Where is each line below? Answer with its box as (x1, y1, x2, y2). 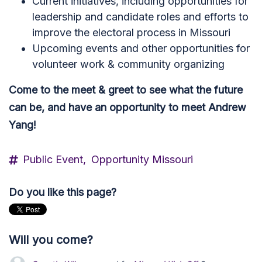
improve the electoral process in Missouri (32, 26, 230, 39)
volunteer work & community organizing (32, 58, 225, 70)
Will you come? (9, 233, 93, 247)
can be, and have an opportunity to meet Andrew (9, 101, 246, 113)
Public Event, (23, 153, 86, 166)
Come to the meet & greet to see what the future (9, 84, 243, 96)
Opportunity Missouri (91, 153, 193, 166)
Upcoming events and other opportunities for (32, 42, 250, 54)
